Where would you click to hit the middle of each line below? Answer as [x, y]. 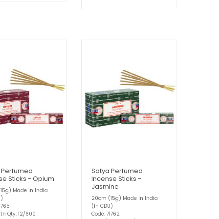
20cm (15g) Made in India [125, 198]
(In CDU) [102, 206]
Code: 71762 [106, 214]
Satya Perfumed [117, 171]
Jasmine [105, 186]
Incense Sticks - [116, 178]
